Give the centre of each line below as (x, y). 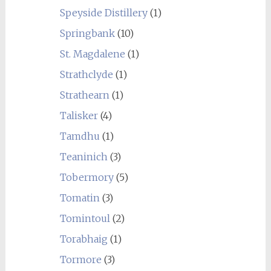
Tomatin (80, 198)
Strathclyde (86, 74)
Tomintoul (85, 218)
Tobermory (87, 177)
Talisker (79, 116)
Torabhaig (83, 239)
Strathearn (84, 95)
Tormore (80, 260)
